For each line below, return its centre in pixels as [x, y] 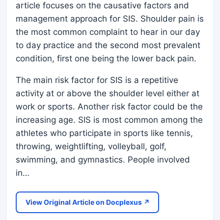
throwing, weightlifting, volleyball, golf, [91, 146]
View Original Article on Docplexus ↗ [87, 202]
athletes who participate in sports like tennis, [104, 133]
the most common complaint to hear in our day [108, 32]
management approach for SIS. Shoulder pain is [110, 18]
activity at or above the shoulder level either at [108, 93]
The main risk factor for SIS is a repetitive [97, 80]
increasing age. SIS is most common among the [109, 120]
